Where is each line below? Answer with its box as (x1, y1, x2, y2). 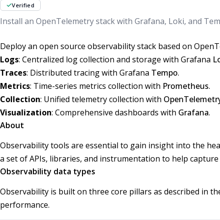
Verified (12, 1, 34, 9)
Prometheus (163, 80, 209, 91)
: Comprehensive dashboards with (52, 107, 178, 118)
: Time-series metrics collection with (30, 80, 163, 91)
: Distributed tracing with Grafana (27, 67, 151, 78)
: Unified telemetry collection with (40, 93, 164, 105)
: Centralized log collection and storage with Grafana (19, 54, 213, 65)
